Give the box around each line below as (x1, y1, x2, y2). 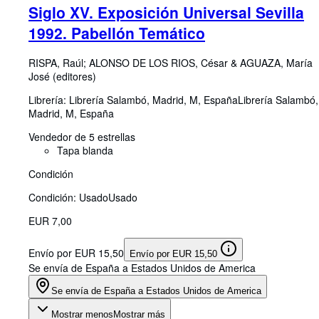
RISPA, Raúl (28, 55, 83, 70)
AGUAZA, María (240, 55, 313, 70)
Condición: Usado (28, 189, 108, 204)
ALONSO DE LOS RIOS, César (89, 55, 228, 70)
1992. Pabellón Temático (28, 22, 205, 44)
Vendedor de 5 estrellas (28, 129, 135, 144)
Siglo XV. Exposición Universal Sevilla (28, 1, 304, 23)
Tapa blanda (57, 142, 113, 157)
